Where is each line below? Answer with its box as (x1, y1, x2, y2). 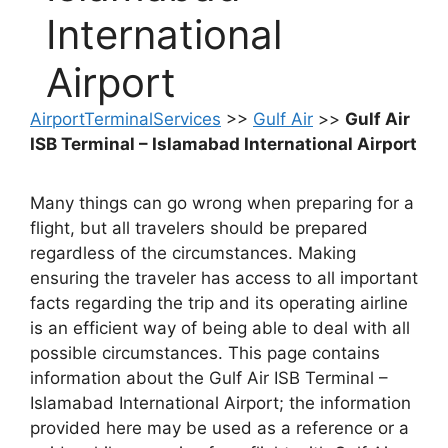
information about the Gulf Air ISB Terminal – (30, 368, 388, 389)
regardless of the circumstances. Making (30, 243, 356, 264)
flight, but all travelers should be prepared (30, 218, 368, 239)
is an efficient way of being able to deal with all (30, 318, 410, 339)
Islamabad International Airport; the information (30, 393, 411, 414)
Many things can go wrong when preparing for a (30, 193, 414, 214)
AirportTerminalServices (30, 109, 221, 130)
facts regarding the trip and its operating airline (30, 293, 408, 314)
